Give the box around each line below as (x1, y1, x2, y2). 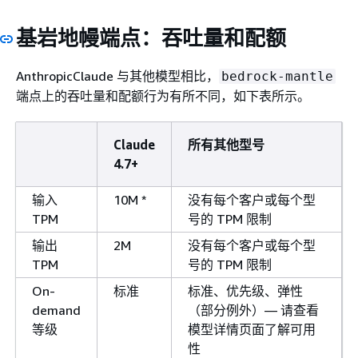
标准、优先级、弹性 (188, 283, 303, 299)
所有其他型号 (188, 137, 265, 153)
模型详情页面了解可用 (188, 321, 316, 337)
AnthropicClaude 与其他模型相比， (16, 68, 219, 84)
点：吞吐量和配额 (120, 25, 286, 50)
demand (32, 302, 81, 318)
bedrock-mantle (221, 69, 333, 84)
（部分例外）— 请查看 (188, 302, 319, 318)
